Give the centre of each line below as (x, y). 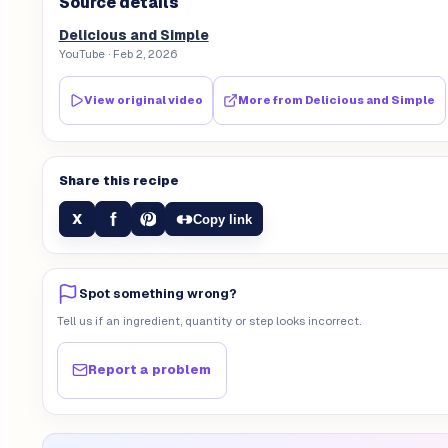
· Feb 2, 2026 (141, 54)
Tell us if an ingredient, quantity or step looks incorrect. (208, 320)
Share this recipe (118, 181)
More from (272, 99)
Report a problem (150, 370)
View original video (143, 99)
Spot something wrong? (157, 294)
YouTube (81, 54)
